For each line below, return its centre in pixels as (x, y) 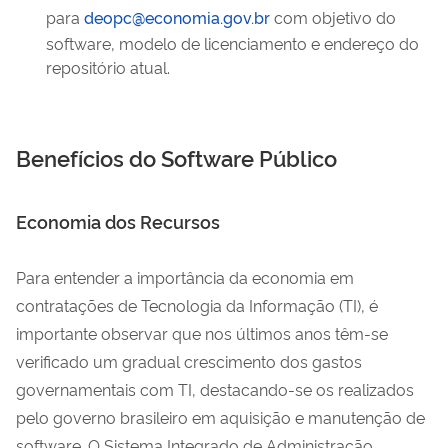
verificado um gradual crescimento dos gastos (189, 360)
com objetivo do (333, 16)
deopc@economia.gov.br (177, 16)
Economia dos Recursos (118, 220)
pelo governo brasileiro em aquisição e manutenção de (220, 416)
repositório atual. (108, 66)
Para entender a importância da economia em (185, 276)
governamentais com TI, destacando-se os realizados (215, 388)
